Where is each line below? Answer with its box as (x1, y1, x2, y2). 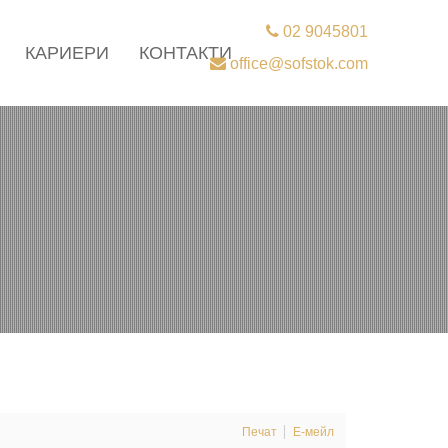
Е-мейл (293, 425, 334, 439)
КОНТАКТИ (139, 43, 232, 63)
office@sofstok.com (226, 55, 368, 72)
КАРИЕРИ (25, 43, 109, 63)
